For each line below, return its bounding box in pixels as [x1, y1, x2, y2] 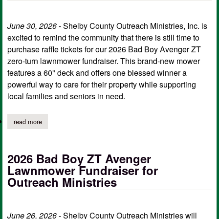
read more [13, 116, 42, 126]
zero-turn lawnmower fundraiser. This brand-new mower [7, 55, 200, 67]
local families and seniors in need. [7, 90, 125, 102]
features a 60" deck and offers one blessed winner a [7, 67, 187, 79]
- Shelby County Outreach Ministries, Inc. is [57, 20, 207, 32]
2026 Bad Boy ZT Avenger [7, 150, 151, 167]
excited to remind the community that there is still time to [7, 32, 199, 44]
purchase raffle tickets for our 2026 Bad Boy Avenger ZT [7, 44, 201, 55]
